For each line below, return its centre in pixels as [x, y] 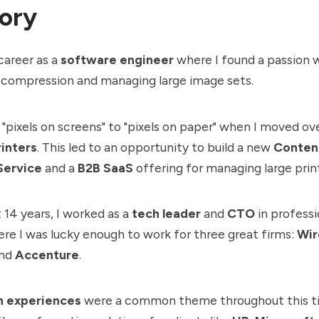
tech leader [166, 213]
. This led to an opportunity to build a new [155, 147]
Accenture [47, 254]
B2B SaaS [105, 167]
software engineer [117, 60]
